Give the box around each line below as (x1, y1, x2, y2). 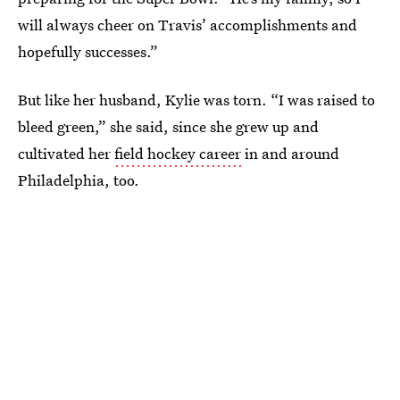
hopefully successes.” (18, 41, 158, 62)
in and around (241, 143, 339, 163)
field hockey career (114, 143, 241, 163)
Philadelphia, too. (18, 170, 139, 190)
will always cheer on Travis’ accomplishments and (18, 14, 357, 35)
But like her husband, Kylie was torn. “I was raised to (18, 89, 375, 110)
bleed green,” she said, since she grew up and (18, 116, 319, 137)
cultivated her (18, 143, 114, 163)
